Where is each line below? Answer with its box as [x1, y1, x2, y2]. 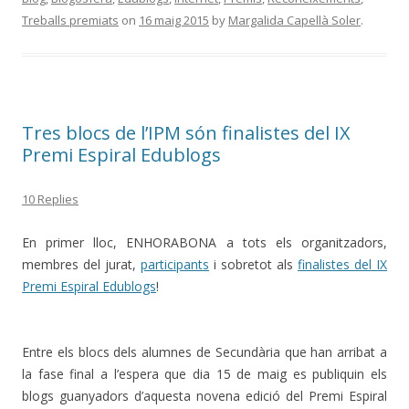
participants [141, 256, 209, 274]
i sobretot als [209, 256, 298, 274]
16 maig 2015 [139, 12, 209, 29]
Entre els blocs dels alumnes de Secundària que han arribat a [22, 343, 387, 362]
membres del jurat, [22, 256, 141, 274]
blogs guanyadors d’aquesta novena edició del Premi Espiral [22, 387, 387, 405]
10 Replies [22, 191, 79, 208]
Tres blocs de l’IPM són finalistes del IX [22, 121, 351, 146]
